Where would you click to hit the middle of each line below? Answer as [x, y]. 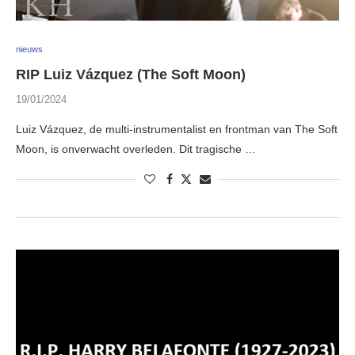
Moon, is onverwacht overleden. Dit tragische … [136, 149]
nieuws [29, 50]
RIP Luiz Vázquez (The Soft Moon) [131, 75]
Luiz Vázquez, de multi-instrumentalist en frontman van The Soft [177, 130]
